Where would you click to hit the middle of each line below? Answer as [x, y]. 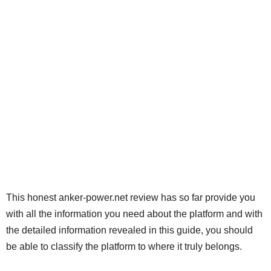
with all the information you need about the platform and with [134, 214]
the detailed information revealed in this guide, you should [129, 230]
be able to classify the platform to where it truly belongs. [124, 246]
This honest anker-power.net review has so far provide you [131, 197]
